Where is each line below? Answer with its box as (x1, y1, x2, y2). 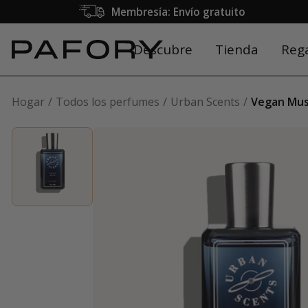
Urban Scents (170, 94, 240, 109)
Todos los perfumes (56, 94, 159, 109)
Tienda (214, 41, 258, 58)
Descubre (133, 41, 192, 58)
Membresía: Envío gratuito (111, 5, 245, 19)
